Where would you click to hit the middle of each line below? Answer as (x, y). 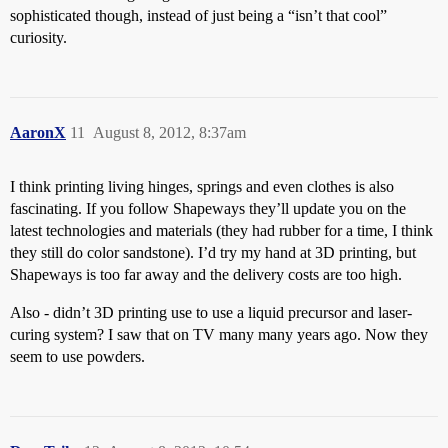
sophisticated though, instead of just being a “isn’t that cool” (198, 16)
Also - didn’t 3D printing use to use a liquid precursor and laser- (211, 313)
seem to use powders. (77, 357)
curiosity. (38, 38)
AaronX (38, 133)
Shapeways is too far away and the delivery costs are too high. (206, 275)
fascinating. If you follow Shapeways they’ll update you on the (208, 209)
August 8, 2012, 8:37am (169, 133)
